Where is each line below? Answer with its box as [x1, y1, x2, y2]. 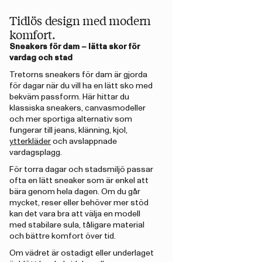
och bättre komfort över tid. [9, 232, 116, 240]
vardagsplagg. [9, 148, 62, 157]
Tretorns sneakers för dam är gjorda [9, 70, 147, 79]
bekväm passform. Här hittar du [9, 92, 129, 101]
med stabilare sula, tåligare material [9, 220, 144, 229]
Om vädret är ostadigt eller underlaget [9, 249, 154, 257]
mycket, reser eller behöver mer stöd [9, 198, 149, 207]
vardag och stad [9, 53, 73, 62]
